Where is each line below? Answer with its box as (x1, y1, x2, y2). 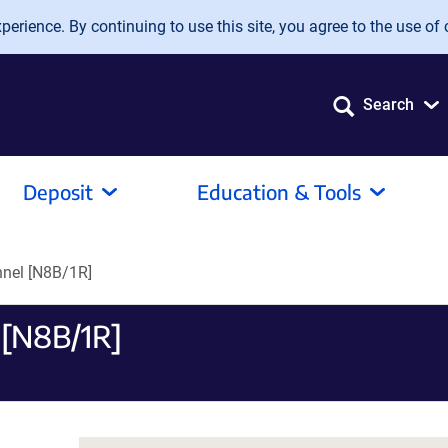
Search (363, 95, 414, 114)
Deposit (23, 179, 93, 204)
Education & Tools (197, 179, 361, 204)
